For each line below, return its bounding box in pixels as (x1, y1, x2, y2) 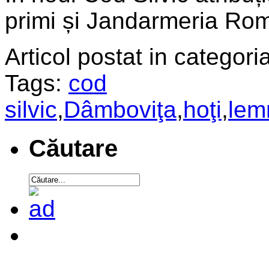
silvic (5, 96, 57, 122)
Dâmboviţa (64, 96, 177, 122)
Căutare (29, 134, 118, 162)
